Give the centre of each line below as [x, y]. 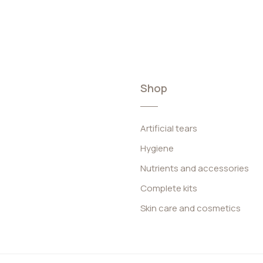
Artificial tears [169, 129]
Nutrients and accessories [195, 168]
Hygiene [157, 149]
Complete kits [169, 188]
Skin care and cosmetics [190, 208]
